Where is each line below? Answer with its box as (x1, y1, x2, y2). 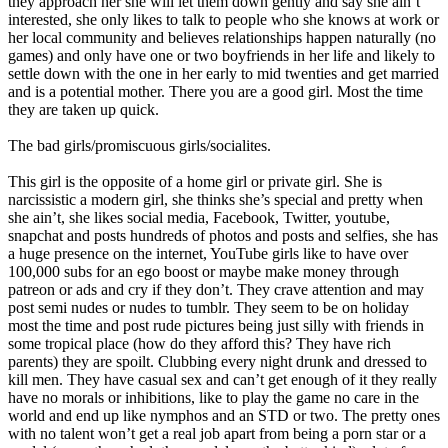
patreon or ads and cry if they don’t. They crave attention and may (8, 280, 424, 298)
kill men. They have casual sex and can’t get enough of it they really (8, 370, 437, 388)
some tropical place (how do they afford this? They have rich (8, 334, 391, 352)
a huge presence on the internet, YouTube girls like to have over (8, 244, 408, 262)
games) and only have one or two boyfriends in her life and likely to (8, 46, 435, 64)
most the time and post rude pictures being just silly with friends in (8, 316, 424, 334)
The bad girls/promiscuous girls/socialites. (8, 136, 271, 154)
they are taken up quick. (8, 100, 159, 118)
